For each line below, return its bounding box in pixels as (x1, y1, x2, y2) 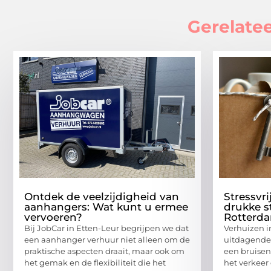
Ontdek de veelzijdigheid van (24, 190, 179, 203)
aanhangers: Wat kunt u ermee (24, 200, 188, 213)
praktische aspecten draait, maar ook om (24, 246, 184, 256)
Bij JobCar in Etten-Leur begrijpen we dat (24, 223, 189, 233)
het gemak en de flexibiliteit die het (24, 257, 166, 267)
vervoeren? (24, 211, 82, 223)
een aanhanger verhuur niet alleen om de (24, 234, 190, 244)
